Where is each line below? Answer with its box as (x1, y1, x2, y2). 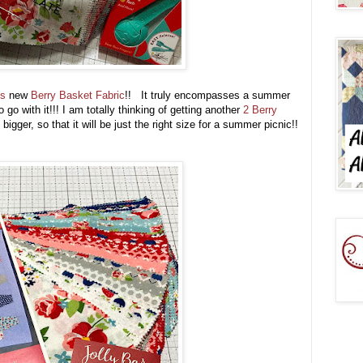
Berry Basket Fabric (31, 88, 125, 101)
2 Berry (243, 103, 277, 116)
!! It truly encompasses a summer (125, 88, 290, 101)
